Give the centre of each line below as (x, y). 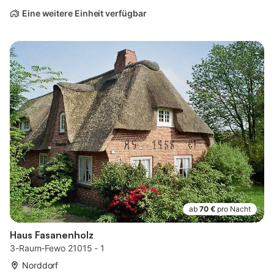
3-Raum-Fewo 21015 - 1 (57, 248)
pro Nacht (234, 209)
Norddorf (40, 265)
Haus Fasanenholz (52, 235)
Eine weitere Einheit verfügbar (84, 13)
